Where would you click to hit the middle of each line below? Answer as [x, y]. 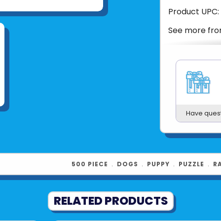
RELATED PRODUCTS [110, 201]
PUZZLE [191, 164]
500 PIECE [90, 164]
